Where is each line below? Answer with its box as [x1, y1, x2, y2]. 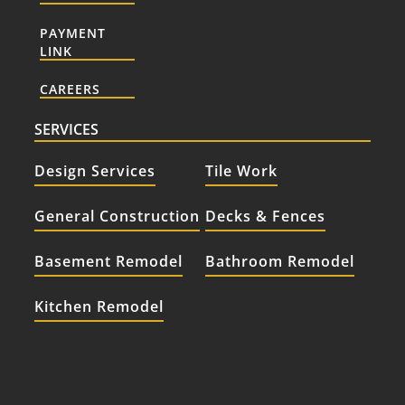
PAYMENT [40, 24, 106, 42]
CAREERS [40, 80, 100, 98]
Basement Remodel [34, 251, 183, 271]
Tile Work [205, 161, 278, 181]
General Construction [34, 206, 200, 226]
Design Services [34, 161, 155, 181]
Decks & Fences [205, 206, 325, 226]
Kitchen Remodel [34, 297, 164, 316]
